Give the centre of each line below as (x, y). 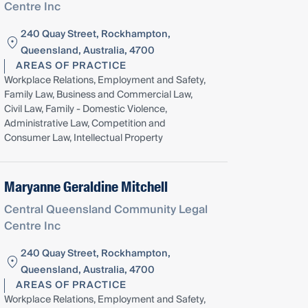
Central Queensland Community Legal (106, 209)
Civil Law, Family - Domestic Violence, (86, 109)
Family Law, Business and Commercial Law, (99, 95)
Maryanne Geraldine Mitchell (86, 187)
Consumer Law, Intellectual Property (84, 138)
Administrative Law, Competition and (85, 123)
